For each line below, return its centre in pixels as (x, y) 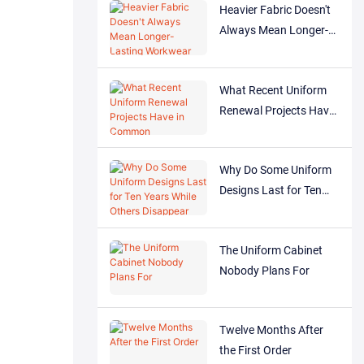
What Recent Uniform (273, 90)
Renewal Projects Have (277, 110)
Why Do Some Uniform (275, 170)
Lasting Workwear (265, 51)
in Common (248, 130)
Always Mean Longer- (273, 30)
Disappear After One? (273, 231)
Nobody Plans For (264, 270)
